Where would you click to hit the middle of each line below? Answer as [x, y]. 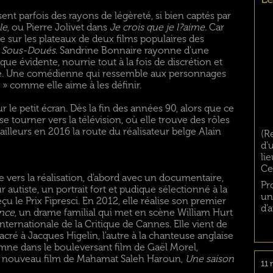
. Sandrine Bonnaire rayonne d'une [132, 50]
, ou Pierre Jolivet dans [58, 27]
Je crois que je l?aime [157, 27]
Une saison [209, 259]
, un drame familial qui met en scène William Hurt [123, 212]
